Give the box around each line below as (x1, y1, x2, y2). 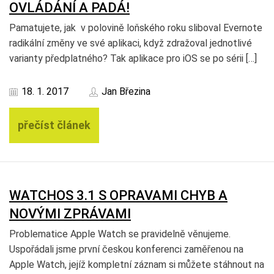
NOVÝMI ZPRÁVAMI (9, 206, 131, 221)
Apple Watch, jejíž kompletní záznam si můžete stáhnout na (9, 259, 264, 270)
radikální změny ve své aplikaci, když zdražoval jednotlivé (9, 37, 252, 49)
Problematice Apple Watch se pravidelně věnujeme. (9, 228, 231, 240)
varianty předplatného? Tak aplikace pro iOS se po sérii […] (9, 53, 257, 64)
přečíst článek (18, 119, 91, 131)
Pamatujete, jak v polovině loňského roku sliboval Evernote (9, 22, 262, 34)
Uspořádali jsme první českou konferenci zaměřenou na (9, 243, 243, 255)
